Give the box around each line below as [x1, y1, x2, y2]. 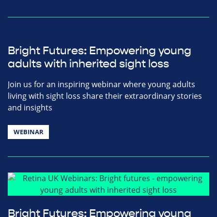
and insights [8, 102, 52, 113]
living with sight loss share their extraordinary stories [8, 91, 202, 102]
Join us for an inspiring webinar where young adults [8, 79, 195, 90]
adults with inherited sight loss [8, 57, 169, 71]
